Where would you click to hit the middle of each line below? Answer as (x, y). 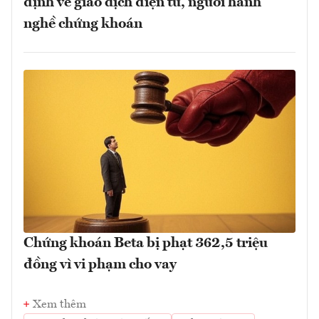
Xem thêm (59, 305)
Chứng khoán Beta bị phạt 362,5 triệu (146, 244)
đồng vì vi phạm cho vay (100, 265)
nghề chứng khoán (83, 24)
